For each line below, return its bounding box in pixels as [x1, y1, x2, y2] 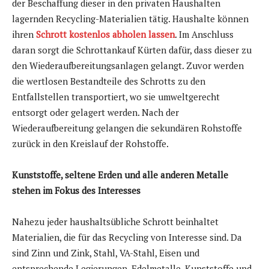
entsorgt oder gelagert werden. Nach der [12, 106, 179, 118]
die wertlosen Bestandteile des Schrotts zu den [12, 74, 205, 87]
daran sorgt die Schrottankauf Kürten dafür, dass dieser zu [12, 43, 252, 56]
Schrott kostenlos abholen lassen [36, 28, 175, 40]
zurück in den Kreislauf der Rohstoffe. [12, 137, 169, 150]
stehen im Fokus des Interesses [12, 184, 141, 196]
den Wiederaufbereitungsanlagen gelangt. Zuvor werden [12, 59, 244, 71]
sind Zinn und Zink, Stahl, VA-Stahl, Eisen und [12, 246, 199, 259]
